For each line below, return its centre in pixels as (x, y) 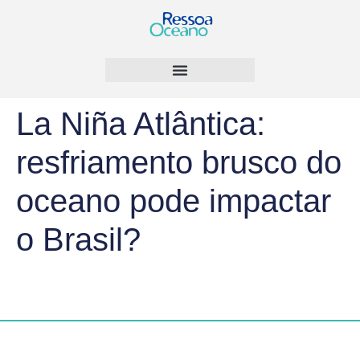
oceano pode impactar (174, 201)
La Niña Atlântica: (141, 124)
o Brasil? (78, 240)
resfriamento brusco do (179, 163)
